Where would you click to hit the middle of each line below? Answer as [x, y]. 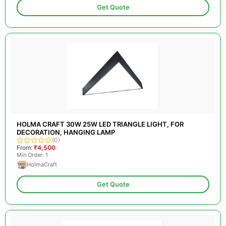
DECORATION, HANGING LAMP [66, 132]
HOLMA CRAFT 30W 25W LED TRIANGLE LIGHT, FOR [100, 124]
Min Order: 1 [32, 155]
